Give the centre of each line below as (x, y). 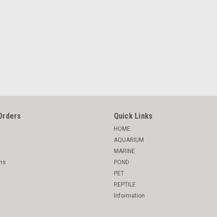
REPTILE (124, 185)
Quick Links (133, 116)
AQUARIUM (129, 140)
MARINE (124, 151)
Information (129, 196)
